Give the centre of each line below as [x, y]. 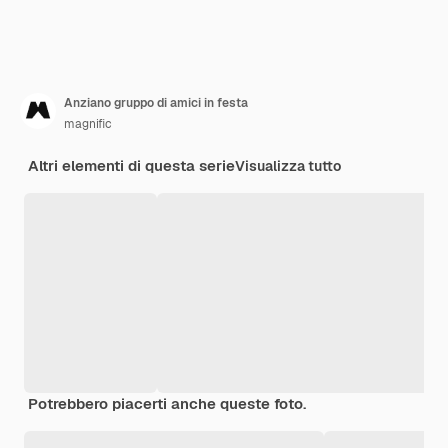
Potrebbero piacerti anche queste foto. [167, 404]
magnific [88, 124]
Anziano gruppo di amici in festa [156, 103]
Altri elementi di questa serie [131, 166]
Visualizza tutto [288, 166]
